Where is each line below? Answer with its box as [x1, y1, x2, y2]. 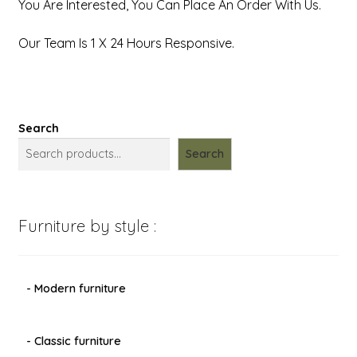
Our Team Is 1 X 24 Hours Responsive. [18, 34, 234, 51]
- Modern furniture [25, 281, 126, 296]
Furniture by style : [18, 215, 156, 236]
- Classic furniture [25, 334, 121, 349]
